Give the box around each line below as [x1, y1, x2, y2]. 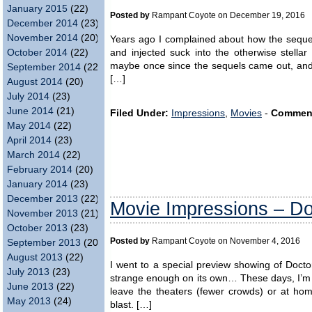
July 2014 [7, 91, 49, 102]
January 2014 [7, 179, 68, 189]
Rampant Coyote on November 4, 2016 [150, 236, 300, 245]
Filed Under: [110, 108, 169, 119]
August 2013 [7, 252, 63, 263]
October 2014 [7, 47, 68, 58]
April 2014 [7, 135, 52, 146]
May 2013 [7, 296, 51, 306]
